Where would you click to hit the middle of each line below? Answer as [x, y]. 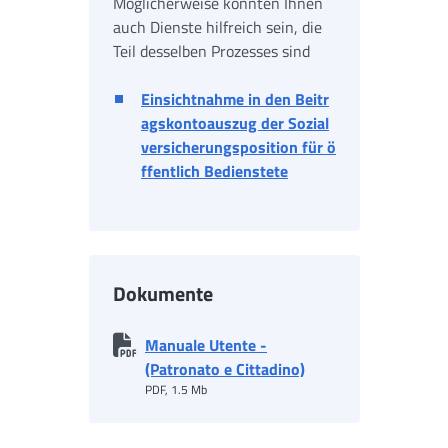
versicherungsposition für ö [238, 147]
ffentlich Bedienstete [214, 171]
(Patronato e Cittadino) [225, 369]
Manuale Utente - [206, 345]
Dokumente [163, 293]
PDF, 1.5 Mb [176, 389]
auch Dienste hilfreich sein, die [217, 27]
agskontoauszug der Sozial [235, 123]
